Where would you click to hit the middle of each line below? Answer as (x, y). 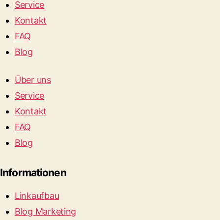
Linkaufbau (37, 196)
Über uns (33, 80)
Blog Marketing (46, 211)
